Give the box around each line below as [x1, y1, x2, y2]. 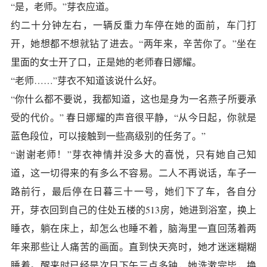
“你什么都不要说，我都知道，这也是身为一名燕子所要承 [11, 92, 256, 105]
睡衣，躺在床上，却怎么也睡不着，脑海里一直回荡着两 [11, 222, 256, 234]
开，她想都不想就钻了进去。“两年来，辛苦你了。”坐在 [11, 37, 256, 49]
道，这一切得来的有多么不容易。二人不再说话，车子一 [11, 166, 256, 179]
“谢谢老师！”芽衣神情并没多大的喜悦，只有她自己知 [11, 148, 256, 160]
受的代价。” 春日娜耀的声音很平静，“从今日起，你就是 [11, 111, 256, 123]
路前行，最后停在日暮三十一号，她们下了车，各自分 [11, 185, 256, 197]
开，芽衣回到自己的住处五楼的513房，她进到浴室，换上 [11, 203, 256, 216]
